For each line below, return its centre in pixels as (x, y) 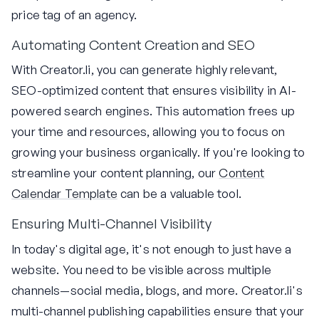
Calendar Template (64, 194)
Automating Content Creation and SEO (133, 45)
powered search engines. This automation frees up (153, 111)
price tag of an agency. (74, 14)
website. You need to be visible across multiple (141, 270)
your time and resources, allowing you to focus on (148, 132)
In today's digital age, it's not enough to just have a (152, 249)
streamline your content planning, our (115, 173)
